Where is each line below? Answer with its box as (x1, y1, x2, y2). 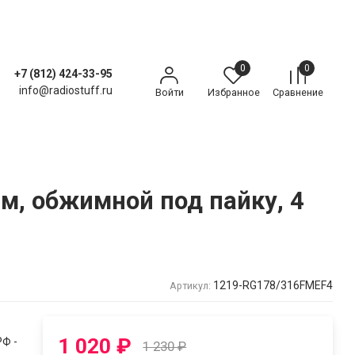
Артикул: (170, 279, 211, 292)
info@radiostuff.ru (19, 84, 113, 97)
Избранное (207, 86, 260, 99)
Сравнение (272, 86, 323, 99)
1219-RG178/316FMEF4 (213, 278, 333, 292)
